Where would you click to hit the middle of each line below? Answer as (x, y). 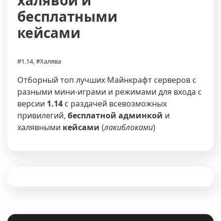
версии (32, 104)
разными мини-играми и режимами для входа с (110, 92)
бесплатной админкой (115, 115)
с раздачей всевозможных (115, 104)
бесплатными (67, 16)
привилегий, (42, 115)
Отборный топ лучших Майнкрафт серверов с (107, 80)
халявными (40, 127)
